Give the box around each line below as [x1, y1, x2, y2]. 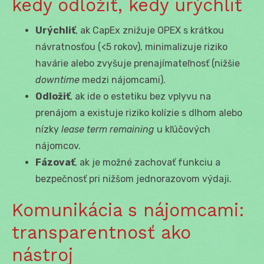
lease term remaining [61, 123, 154, 135]
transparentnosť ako [12, 222, 191, 243]
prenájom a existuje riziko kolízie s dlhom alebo [35, 107, 242, 118]
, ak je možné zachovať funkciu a [75, 156, 220, 168]
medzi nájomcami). [80, 74, 166, 85]
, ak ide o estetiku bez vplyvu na [70, 90, 211, 102]
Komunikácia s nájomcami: [12, 199, 245, 220]
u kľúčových [154, 123, 210, 135]
